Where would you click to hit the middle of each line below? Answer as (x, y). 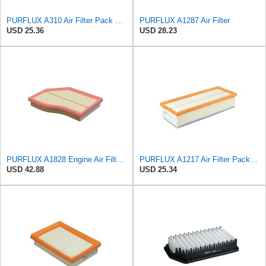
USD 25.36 (25, 30)
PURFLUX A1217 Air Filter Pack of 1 (254, 159)
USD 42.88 (25, 169)
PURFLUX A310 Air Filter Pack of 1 (119, 20)
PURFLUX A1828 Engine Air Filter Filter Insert (120, 159)
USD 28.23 (158, 30)
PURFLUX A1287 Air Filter (185, 20)
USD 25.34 (158, 169)
